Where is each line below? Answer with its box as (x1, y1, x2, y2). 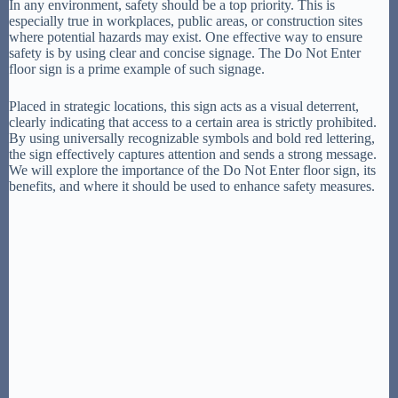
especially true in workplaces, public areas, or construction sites (9, 12, 362, 28)
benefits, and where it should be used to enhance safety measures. (9, 178, 375, 194)
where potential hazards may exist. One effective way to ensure (9, 28, 362, 44)
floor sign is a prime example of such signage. (9, 60, 265, 76)
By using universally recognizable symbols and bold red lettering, (9, 130, 375, 146)
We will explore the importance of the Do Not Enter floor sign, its (9, 162, 376, 178)
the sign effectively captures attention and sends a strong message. (9, 146, 377, 162)
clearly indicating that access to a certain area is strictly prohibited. (9, 114, 377, 130)
